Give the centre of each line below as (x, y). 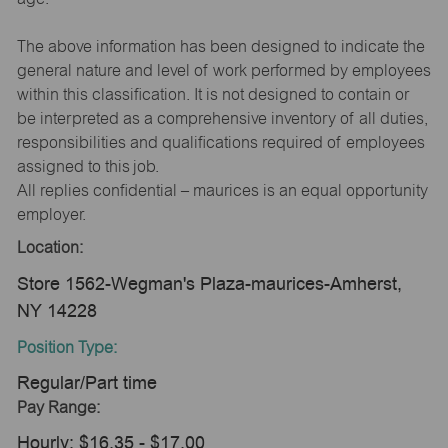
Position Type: (66, 347)
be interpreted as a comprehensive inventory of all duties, (222, 118)
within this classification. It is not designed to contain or (212, 94)
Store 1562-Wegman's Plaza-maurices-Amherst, (209, 283)
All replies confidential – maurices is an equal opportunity (222, 190)
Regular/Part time (86, 382)
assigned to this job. (87, 166)
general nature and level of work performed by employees (223, 70)
